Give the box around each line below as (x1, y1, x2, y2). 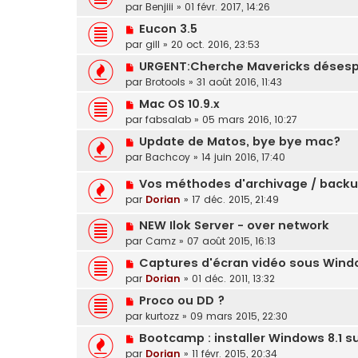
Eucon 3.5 (138, 21, 197, 38)
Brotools (145, 75, 185, 89)
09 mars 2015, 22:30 (190, 309, 288, 324)
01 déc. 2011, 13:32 (192, 272, 275, 286)
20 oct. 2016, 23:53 (171, 38, 260, 52)
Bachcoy (145, 150, 190, 165)
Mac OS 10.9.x (138, 96, 220, 113)
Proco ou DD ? (138, 292, 225, 309)
